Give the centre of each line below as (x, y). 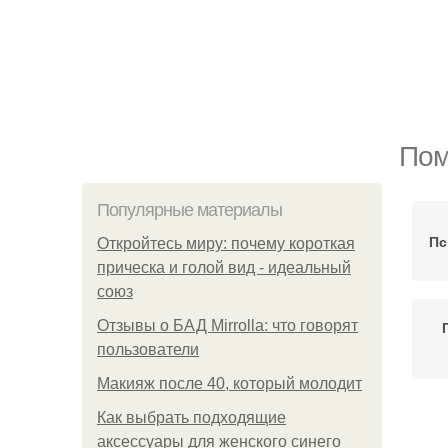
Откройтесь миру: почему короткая (226, 243)
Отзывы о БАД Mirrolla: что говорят (227, 325)
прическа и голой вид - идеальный (224, 267)
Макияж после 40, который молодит (229, 383)
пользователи (148, 349)
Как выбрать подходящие (191, 417)
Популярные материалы (189, 210)
